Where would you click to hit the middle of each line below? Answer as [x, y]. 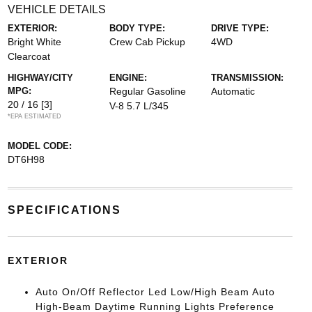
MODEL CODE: [39, 146]
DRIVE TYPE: [240, 28]
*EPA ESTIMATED [34, 116]
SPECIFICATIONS [64, 210]
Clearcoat [29, 56]
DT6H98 [26, 159]
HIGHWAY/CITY [40, 78]
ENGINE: [128, 78]
